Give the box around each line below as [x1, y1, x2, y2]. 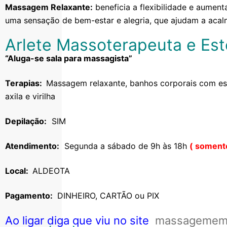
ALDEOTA [32, 165, 70, 176]
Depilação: [5, 116, 47, 126]
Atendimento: [5, 140, 59, 151]
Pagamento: [5, 190, 55, 201]
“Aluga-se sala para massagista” [5, 53, 132, 63]
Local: [5, 165, 32, 176]
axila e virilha [5, 91, 55, 101]
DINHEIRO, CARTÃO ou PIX [55, 190, 159, 201]
